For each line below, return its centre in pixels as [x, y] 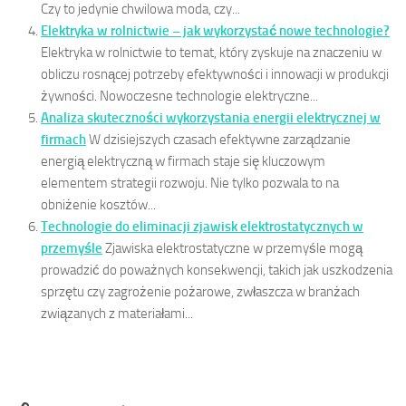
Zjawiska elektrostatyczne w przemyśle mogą [234, 248]
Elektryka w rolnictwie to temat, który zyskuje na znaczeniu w [211, 52]
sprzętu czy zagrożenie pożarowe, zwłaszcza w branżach [200, 291]
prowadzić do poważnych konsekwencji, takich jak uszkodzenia [217, 270]
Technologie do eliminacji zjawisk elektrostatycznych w [202, 226]
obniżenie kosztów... [98, 204]
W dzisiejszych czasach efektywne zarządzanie [220, 139]
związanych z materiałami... [117, 313]
